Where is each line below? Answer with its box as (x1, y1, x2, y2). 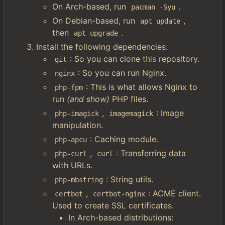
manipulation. (52, 120, 103, 130)
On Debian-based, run (52, 16, 138, 26)
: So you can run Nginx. (77, 68, 166, 78)
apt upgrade (74, 29, 119, 37)
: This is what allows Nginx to (85, 82, 200, 92)
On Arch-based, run (52, 2, 129, 12)
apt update (140, 17, 181, 25)
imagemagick (109, 109, 154, 118)
